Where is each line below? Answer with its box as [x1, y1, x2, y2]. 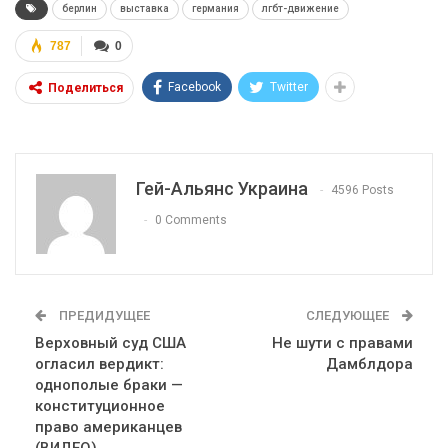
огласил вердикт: [35, 354, 164, 373]
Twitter [270, 79, 308, 94]
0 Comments [155, 213, 227, 228]
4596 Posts [331, 183, 394, 198]
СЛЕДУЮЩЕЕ [306, 307, 392, 323]
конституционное [35, 396, 165, 415]
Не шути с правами [272, 333, 413, 352]
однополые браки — [35, 375, 183, 394]
